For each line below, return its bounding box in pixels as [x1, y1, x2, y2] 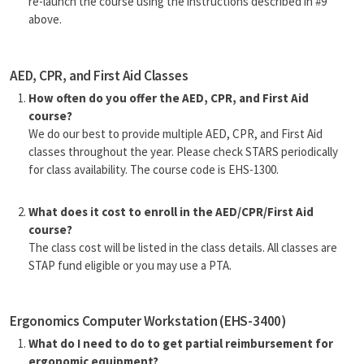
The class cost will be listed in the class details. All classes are [28, 239, 337, 255]
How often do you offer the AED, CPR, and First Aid [28, 89, 309, 106]
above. [28, 11, 62, 28]
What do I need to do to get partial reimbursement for [28, 336, 333, 352]
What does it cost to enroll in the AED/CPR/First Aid [28, 203, 314, 219]
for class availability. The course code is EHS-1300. [28, 161, 279, 177]
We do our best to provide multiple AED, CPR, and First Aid [28, 125, 323, 141]
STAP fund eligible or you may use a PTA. [28, 257, 232, 273]
